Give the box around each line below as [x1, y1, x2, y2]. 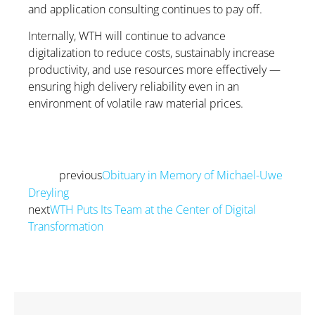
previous [59, 167, 102, 184]
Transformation [28, 219, 103, 235]
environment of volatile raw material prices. [28, 95, 243, 111]
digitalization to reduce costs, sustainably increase [28, 44, 275, 60]
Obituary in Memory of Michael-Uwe [102, 167, 283, 184]
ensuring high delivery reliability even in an [28, 78, 239, 94]
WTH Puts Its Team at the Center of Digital [50, 202, 256, 218]
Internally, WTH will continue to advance [28, 27, 226, 44]
